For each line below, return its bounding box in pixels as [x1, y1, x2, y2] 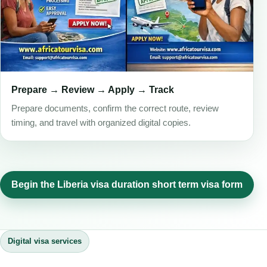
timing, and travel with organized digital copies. [11, 118, 191, 128]
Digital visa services [8, 237, 82, 246]
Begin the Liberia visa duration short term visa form [11, 179, 243, 190]
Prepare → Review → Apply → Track [11, 85, 174, 95]
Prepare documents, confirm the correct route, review [11, 104, 219, 114]
